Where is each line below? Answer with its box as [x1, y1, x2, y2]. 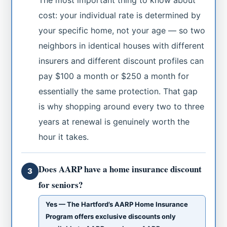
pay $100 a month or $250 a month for [39, 70, 190, 81]
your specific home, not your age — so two [39, 25, 206, 35]
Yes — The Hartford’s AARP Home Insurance [46, 200, 188, 208]
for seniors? [39, 178, 84, 191]
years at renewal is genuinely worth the [39, 116, 190, 127]
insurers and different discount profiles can [39, 55, 204, 66]
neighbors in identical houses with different [39, 40, 205, 51]
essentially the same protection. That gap [39, 86, 198, 96]
